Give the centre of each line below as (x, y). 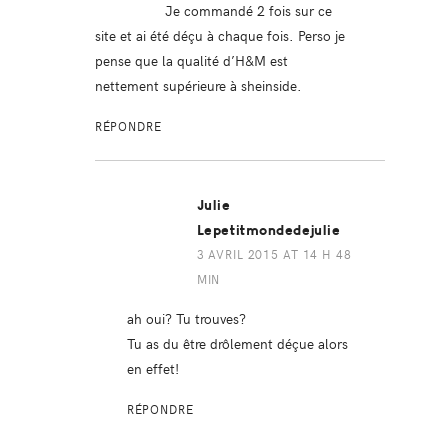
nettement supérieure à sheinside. (198, 84)
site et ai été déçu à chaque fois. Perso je (219, 34)
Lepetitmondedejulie (268, 230)
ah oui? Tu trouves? (186, 317)
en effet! (152, 367)
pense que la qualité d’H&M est (191, 59)
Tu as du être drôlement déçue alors (237, 342)
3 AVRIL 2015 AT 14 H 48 (274, 253)
